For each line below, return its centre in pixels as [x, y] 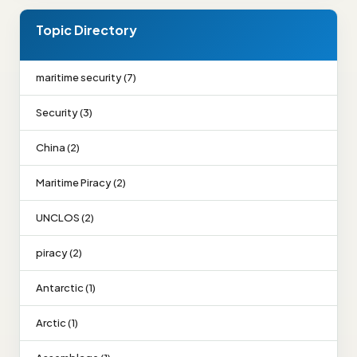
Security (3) [64, 112]
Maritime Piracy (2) [81, 182]
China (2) [58, 147]
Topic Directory [86, 29]
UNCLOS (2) [65, 217]
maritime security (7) [86, 77]
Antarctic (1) [66, 287]
